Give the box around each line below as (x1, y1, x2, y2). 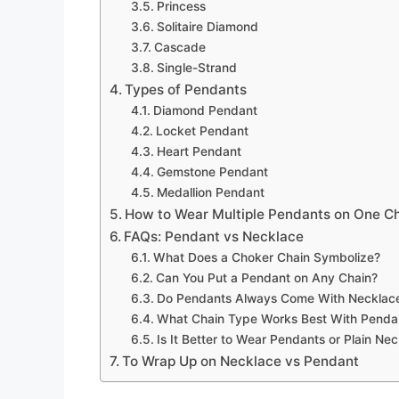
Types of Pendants (125, 80, 248, 98)
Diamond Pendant (152, 102, 257, 118)
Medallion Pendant (156, 184, 265, 199)
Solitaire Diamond (156, 19, 258, 34)
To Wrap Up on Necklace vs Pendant (122, 352, 360, 370)
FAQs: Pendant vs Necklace (124, 227, 305, 245)
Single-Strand (156, 60, 237, 75)
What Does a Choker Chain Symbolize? (152, 249, 380, 265)
